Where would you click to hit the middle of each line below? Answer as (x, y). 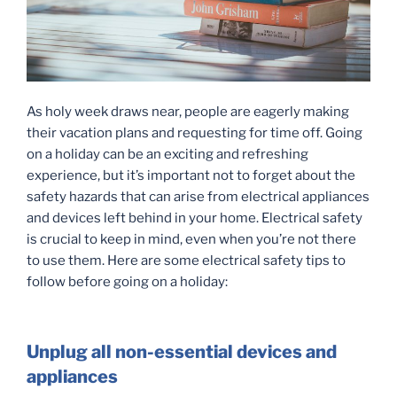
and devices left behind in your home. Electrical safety (195, 218)
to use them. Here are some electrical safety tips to (186, 261)
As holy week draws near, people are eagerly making (188, 112)
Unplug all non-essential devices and (182, 351)
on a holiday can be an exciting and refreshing (167, 155)
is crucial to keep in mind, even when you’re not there (191, 240)
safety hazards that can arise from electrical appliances (198, 197)
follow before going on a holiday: (127, 282)
